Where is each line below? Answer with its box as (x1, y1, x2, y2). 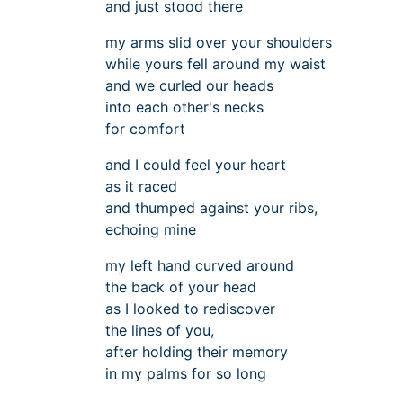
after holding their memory (105, 343, 288, 362)
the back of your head (105, 278, 256, 297)
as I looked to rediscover (105, 300, 275, 318)
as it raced (105, 177, 177, 196)
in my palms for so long (105, 364, 266, 383)
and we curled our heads (105, 76, 273, 95)
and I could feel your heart (105, 156, 286, 175)
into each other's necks (105, 98, 264, 117)
